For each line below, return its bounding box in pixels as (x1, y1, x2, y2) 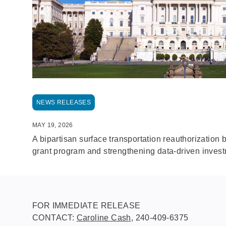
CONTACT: (32, 213, 77, 222)
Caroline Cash (76, 213, 131, 222)
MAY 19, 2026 (32, 121, 73, 129)
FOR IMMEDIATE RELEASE (32, 201, 141, 210)
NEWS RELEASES (36, 98, 91, 106)
